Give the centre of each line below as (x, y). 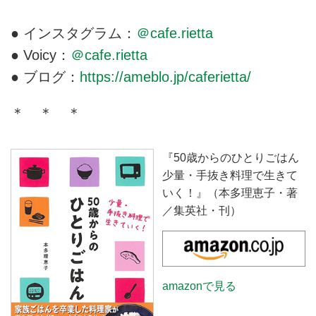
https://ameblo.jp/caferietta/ (165, 77)
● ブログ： (45, 77)
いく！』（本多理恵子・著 (230, 193)
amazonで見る (199, 286)
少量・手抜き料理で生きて (230, 176)
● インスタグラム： (73, 34)
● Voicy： (41, 55)
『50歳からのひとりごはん (230, 158)
